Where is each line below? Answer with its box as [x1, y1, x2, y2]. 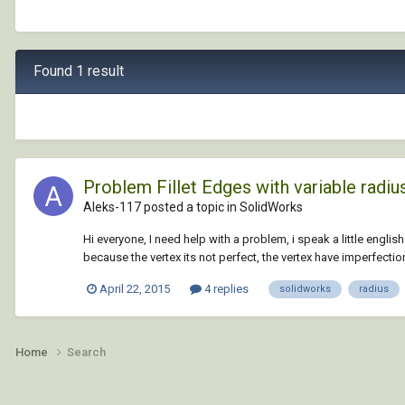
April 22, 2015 [99, 281, 170, 296]
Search [67, 344, 106, 359]
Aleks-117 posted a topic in [83, 199, 240, 214]
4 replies [202, 281, 249, 296]
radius [359, 282, 389, 295]
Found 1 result [33, 61, 124, 80]
